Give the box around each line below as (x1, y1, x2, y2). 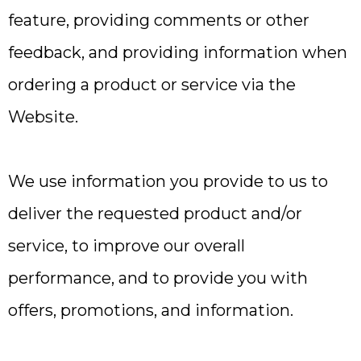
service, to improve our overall (8, 236, 245, 255)
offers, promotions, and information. (8, 301, 293, 320)
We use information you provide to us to (8, 172, 328, 191)
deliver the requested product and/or (8, 204, 302, 223)
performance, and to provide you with (8, 268, 308, 288)
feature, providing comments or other (8, 10, 309, 30)
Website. (8, 107, 78, 127)
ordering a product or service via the (8, 75, 296, 94)
